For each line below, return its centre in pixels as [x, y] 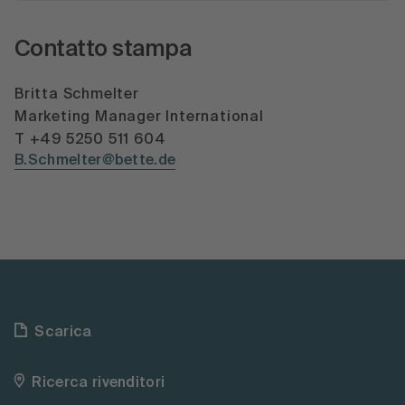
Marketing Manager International [139, 117]
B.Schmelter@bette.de [95, 160]
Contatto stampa [103, 51]
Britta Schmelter [77, 94]
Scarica [63, 332]
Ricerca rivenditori [99, 383]
